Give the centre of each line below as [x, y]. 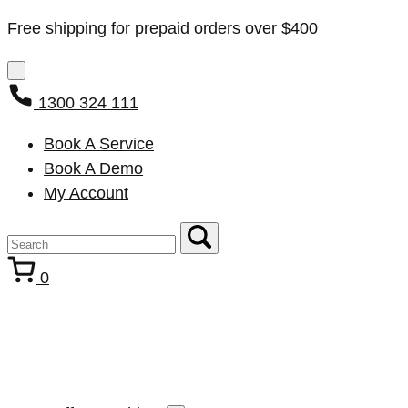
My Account [86, 193]
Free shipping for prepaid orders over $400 [163, 28]
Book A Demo [93, 168]
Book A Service [99, 144]
